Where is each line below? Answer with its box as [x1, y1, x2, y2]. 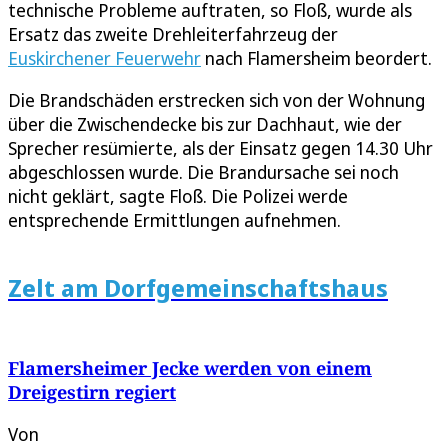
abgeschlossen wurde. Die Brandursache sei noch [8, 160, 399, 185]
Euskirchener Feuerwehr [8, 46, 201, 71]
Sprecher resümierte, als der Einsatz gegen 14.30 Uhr [8, 136, 433, 161]
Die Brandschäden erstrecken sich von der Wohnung [8, 88, 425, 113]
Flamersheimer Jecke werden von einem [8, 356, 372, 381]
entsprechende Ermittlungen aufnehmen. [8, 208, 341, 233]
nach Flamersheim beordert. [201, 46, 432, 71]
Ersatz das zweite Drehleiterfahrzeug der [8, 22, 338, 47]
